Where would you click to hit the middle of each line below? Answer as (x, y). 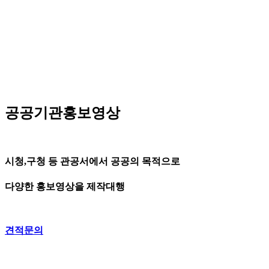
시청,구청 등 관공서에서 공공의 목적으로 (92, 161)
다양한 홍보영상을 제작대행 (65, 186)
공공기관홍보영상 (62, 113)
